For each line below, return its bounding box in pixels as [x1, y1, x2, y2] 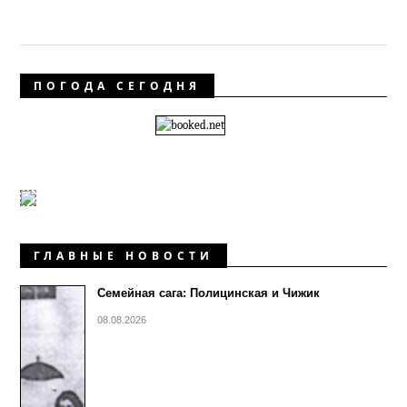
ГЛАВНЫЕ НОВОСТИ [34, 248, 214, 264]
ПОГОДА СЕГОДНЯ [34, 78, 202, 94]
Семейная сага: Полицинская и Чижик [97, 286, 321, 301]
